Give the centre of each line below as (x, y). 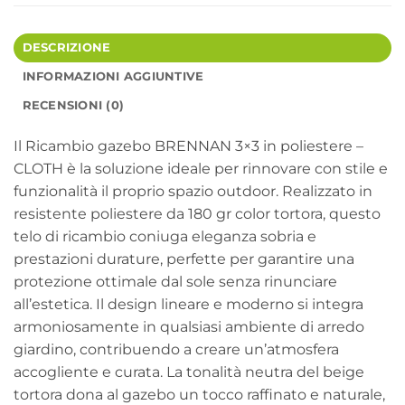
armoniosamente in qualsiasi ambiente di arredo (189, 326)
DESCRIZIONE (66, 47)
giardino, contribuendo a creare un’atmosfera (176, 349)
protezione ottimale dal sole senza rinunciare (175, 281)
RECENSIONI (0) (73, 105)
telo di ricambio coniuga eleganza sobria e (165, 236)
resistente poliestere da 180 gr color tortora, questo (197, 213)
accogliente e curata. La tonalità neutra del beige (189, 372)
